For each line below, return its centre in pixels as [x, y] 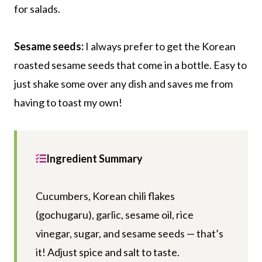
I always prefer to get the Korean [160, 46]
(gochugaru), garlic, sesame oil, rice [115, 214]
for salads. [37, 8]
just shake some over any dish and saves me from [123, 83]
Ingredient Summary [94, 158]
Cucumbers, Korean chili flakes [105, 196]
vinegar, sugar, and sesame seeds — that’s [130, 233]
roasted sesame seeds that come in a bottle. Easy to [130, 65]
